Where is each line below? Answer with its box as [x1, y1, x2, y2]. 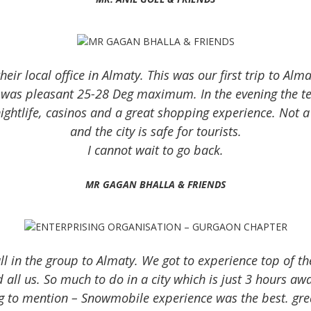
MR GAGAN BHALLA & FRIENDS [85, 177, 226, 191]
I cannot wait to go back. [87, 141, 224, 158]
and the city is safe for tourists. [69, 122, 242, 140]
